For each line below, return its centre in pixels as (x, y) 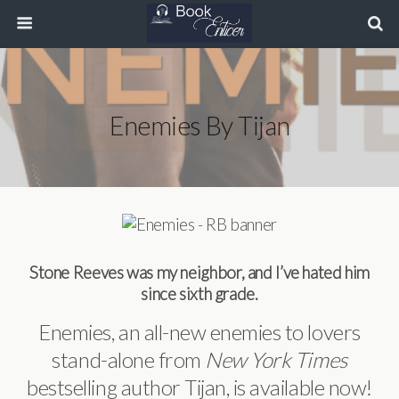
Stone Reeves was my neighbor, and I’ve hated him (199, 273)
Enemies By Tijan (199, 126)
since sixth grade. (199, 294)
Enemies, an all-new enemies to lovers (199, 332)
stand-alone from (129, 359)
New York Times (276, 359)
